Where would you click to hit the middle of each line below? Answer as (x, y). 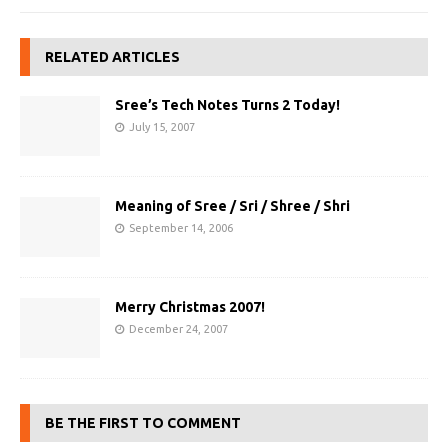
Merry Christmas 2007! (190, 307)
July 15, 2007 (162, 127)
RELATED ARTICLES (112, 57)
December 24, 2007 (178, 329)
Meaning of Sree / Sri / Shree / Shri (232, 206)
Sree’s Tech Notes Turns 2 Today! (227, 105)
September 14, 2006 (181, 228)
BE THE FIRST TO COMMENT (143, 423)
